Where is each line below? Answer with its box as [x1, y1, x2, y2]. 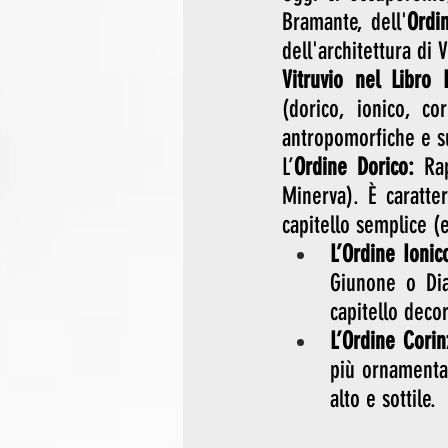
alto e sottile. [330, 385, 442, 414]
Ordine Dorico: [294, 153, 414, 182]
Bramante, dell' [282, 8, 407, 37]
